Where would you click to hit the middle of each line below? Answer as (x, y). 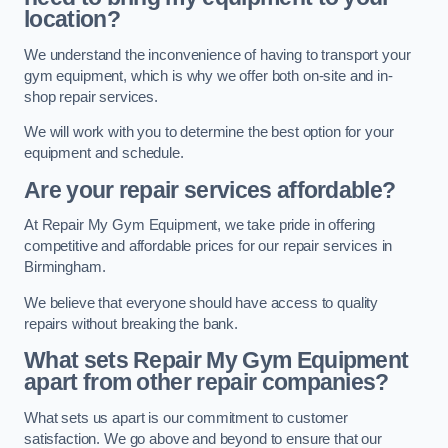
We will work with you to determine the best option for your (209, 132)
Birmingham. (65, 267)
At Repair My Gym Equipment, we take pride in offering (200, 225)
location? (72, 19)
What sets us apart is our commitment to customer (186, 417)
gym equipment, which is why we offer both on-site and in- (208, 75)
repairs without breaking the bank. (131, 323)
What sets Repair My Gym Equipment (216, 360)
